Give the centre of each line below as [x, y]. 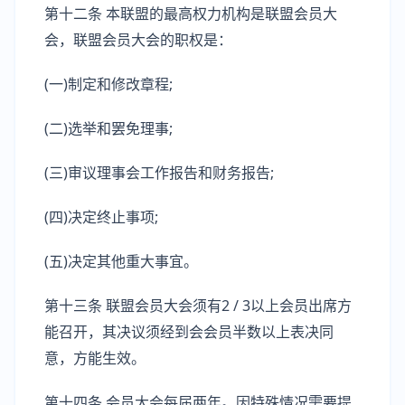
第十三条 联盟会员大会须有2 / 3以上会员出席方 [198, 306]
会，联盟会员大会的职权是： [138, 40]
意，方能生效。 [95, 358]
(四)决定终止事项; [101, 217]
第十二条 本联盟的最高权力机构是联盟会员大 [191, 14]
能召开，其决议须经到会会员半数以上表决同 [189, 332]
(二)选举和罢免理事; [108, 128]
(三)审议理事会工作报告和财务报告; [159, 173]
